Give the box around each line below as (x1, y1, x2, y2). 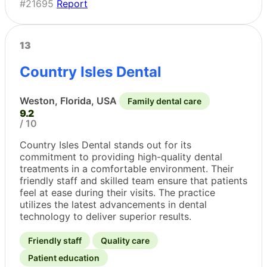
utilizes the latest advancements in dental (20, 198, 207, 210)
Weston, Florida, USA (20, 94, 117, 107)
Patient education (28, 252, 100, 263)
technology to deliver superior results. (20, 210, 191, 222)
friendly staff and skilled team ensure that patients (20, 174, 247, 187)
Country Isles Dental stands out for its (20, 138, 191, 151)
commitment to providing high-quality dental (20, 150, 222, 163)
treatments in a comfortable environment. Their (20, 162, 234, 175)
